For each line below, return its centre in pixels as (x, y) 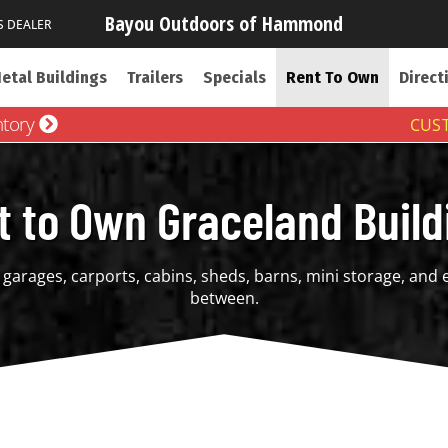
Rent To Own (332, 77)
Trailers (154, 77)
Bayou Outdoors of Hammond (224, 23)
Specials (234, 77)
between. (224, 298)
